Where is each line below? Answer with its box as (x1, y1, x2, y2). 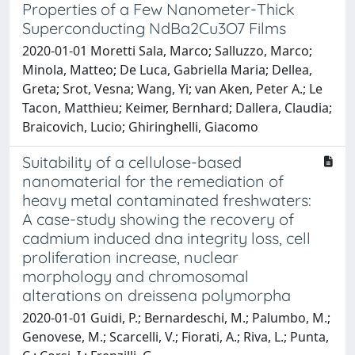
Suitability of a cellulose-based (22, 151, 242, 172)
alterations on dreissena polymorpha (22, 284, 291, 305)
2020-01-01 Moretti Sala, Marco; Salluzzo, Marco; (22, 41, 312, 59)
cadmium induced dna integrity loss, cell (22, 227, 311, 248)
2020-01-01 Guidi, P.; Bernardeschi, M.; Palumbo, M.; (22, 308, 330, 326)
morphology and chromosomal (22, 265, 249, 286)
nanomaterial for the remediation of (22, 170, 284, 191)
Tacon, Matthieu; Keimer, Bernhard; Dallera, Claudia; (22, 98, 332, 116)
